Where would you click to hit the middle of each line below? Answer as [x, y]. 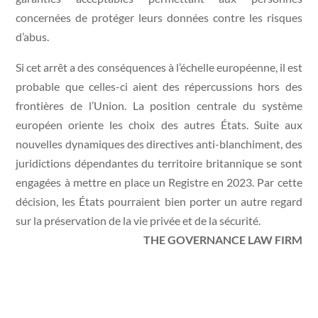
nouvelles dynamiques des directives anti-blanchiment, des [159, 143]
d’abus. [33, 36]
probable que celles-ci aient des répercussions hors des [159, 86]
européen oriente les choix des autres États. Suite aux [159, 124]
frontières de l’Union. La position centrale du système [159, 105]
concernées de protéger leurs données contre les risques [159, 17]
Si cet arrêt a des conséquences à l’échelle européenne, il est [159, 67]
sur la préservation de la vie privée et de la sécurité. [138, 220]
